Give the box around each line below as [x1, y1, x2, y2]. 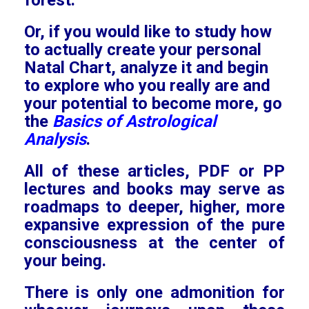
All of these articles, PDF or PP [24, 161, 285, 181]
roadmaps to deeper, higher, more [24, 197, 285, 217]
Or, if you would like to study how [24, 22, 272, 41]
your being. [24, 251, 106, 270]
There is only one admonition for [24, 283, 285, 302]
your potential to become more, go [24, 94, 282, 113]
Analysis [24, 130, 86, 149]
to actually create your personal [24, 40, 261, 59]
